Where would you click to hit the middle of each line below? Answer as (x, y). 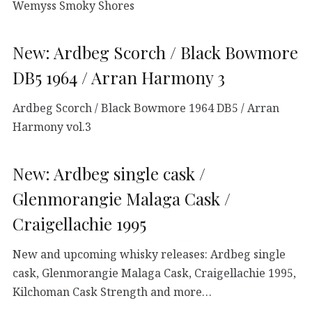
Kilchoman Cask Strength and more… (112, 291)
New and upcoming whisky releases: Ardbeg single (149, 254)
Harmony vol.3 (52, 126)
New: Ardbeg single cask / (109, 173)
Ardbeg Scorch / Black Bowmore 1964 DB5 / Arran (146, 108)
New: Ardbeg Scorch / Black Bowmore (155, 52)
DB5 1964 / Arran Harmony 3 (119, 77)
